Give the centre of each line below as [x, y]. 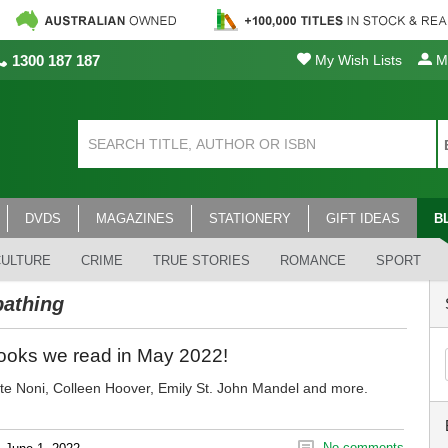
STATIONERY [250, 218]
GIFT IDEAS [363, 218]
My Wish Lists [356, 60]
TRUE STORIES [201, 260]
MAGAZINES [135, 218]
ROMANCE [313, 260]
